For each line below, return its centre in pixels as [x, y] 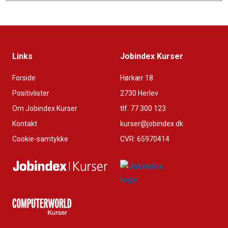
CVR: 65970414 [145, 139]
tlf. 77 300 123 [143, 109]
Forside [24, 78]
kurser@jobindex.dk [152, 124]
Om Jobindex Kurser [45, 109]
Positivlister [31, 93]
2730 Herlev [139, 93]
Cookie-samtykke [40, 139]
